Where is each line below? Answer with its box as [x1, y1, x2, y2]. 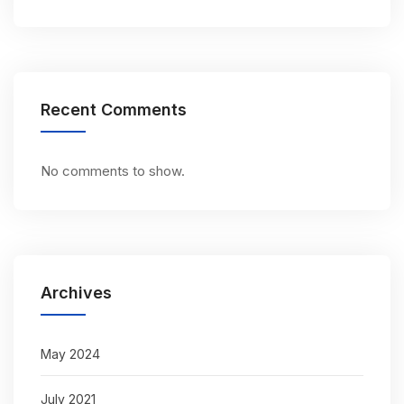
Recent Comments [41, 99, 187, 119]
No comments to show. [41, 161, 185, 179]
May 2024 [41, 345, 100, 362]
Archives [41, 282, 112, 302]
